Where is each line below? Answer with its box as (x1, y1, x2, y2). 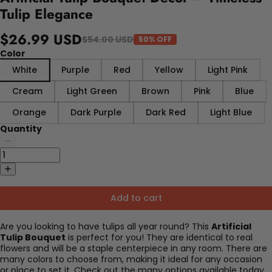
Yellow (155, 63, 183, 76)
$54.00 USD (82, 33, 134, 46)
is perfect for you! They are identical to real (66, 231, 253, 243)
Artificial (211, 220, 251, 233)
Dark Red (146, 106, 186, 118)
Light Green (67, 84, 117, 97)
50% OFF (138, 34, 172, 45)
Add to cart (110, 191, 162, 204)
